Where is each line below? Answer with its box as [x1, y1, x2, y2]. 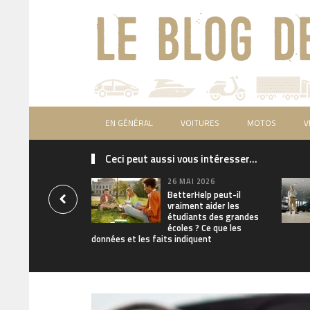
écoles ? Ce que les [167, 221, 241, 235]
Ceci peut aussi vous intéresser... [105, 151, 257, 167]
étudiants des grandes [167, 210, 259, 224]
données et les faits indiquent [91, 232, 212, 246]
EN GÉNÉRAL [105, 116, 153, 129]
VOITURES [181, 116, 219, 129]
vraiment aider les [167, 199, 239, 212]
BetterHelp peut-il [167, 188, 241, 201]
